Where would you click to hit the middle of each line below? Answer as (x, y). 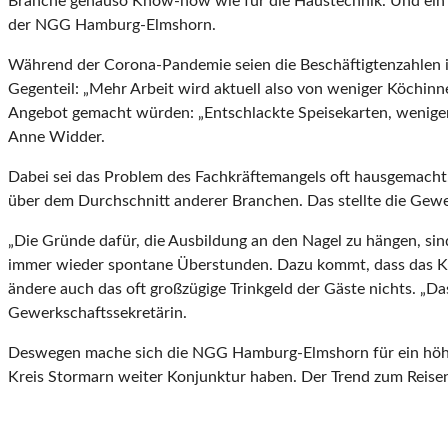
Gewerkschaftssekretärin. (97, 313)
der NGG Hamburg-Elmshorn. (112, 25)
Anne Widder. (56, 137)
